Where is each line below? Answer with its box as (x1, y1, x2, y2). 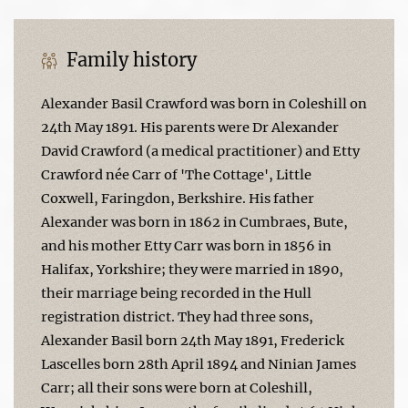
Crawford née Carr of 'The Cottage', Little (41, 166, 311, 183)
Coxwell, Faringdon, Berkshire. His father (41, 189, 314, 207)
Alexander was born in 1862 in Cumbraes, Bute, (41, 213, 348, 230)
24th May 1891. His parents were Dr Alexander (41, 118, 339, 136)
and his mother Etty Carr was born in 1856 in (41, 237, 331, 254)
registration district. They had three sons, (41, 308, 313, 325)
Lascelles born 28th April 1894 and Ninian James (41, 355, 356, 372)
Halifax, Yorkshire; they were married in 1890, (41, 260, 343, 278)
